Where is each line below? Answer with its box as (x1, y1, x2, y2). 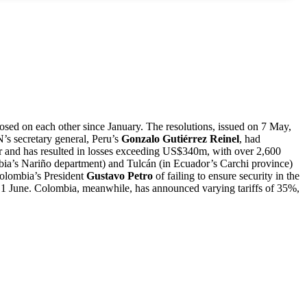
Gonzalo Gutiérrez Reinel (121, 132, 239, 145)
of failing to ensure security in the (156, 169, 299, 182)
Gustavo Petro (86, 169, 156, 182)
